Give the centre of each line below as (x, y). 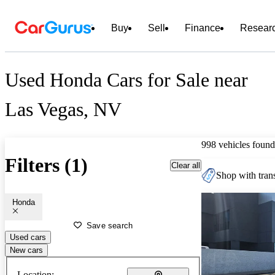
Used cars (28, 237)
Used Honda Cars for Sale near (126, 80)
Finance (203, 28)
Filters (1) (46, 165)
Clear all (186, 165)
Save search (110, 225)
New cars (26, 250)
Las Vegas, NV (63, 110)
